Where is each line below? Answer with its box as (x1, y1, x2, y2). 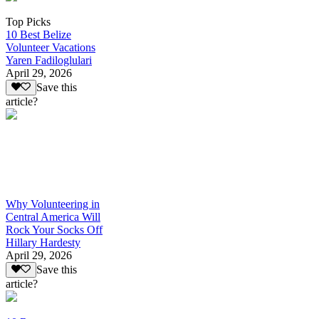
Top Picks (6, 15, 51, 28)
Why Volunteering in (6, 198, 100, 211)
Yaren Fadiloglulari (6, 53, 92, 66)
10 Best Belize (6, 28, 71, 41)
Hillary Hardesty (6, 236, 80, 249)
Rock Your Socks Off (6, 224, 103, 236)
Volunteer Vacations (6, 41, 95, 53)
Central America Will (6, 211, 100, 224)
